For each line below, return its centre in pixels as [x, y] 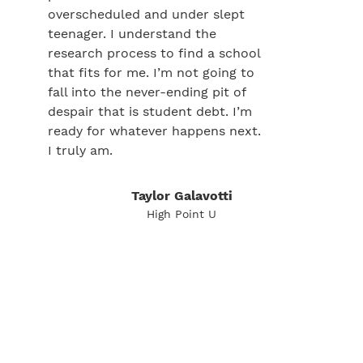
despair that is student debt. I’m [150, 111]
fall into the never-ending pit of [147, 92]
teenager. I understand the [132, 34]
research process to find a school [154, 53]
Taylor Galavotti [181, 196]
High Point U [181, 214]
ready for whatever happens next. [154, 131]
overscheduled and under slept [146, 14]
